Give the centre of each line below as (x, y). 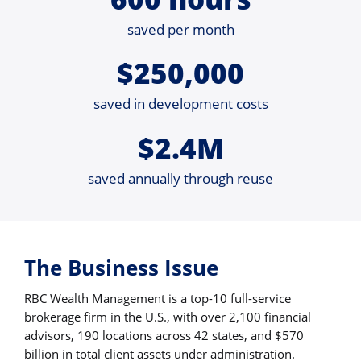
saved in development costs (180, 104)
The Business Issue (121, 267)
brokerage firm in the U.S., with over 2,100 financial (168, 316)
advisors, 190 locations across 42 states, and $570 (164, 335)
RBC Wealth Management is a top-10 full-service (158, 298)
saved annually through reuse (180, 178)
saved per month (180, 30)
